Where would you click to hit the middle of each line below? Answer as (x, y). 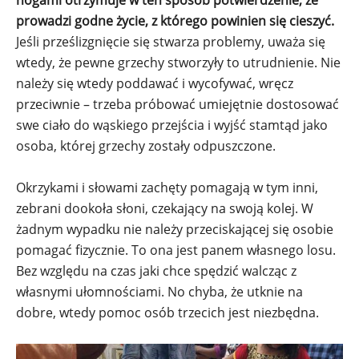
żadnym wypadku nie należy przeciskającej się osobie (175, 230)
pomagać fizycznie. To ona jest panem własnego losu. (176, 250)
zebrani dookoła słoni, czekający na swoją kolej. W (165, 209)
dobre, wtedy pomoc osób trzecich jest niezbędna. (169, 313)
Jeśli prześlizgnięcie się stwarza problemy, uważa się (171, 42)
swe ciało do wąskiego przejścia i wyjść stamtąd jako (172, 125)
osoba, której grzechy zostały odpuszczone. (146, 146)
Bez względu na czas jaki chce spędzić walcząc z (156, 271)
